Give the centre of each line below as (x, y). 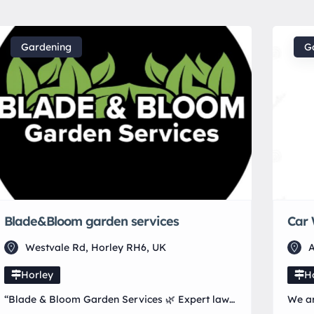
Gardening (47, 47)
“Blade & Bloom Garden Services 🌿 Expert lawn (120, 300)
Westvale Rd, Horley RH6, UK (96, 248)
